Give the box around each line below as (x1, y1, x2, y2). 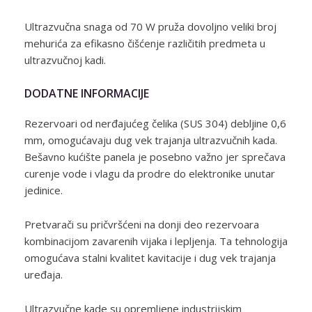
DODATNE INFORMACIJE (24, 86, 149, 101)
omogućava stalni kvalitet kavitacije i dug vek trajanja (24, 251, 276, 265)
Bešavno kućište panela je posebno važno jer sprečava (24, 150, 286, 164)
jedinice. (24, 183, 63, 197)
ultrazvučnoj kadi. (24, 53, 106, 67)
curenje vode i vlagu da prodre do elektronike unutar (24, 166, 275, 180)
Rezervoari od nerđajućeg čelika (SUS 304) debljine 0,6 (24, 116, 286, 130)
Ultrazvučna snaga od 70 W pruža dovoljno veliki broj (24, 19, 276, 33)
